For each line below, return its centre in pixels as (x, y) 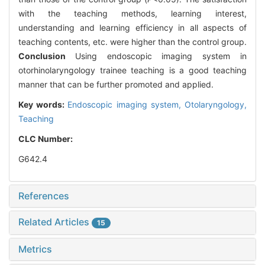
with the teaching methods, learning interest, (132, 14)
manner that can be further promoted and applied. (116, 85)
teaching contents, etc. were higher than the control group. (132, 42)
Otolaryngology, (216, 105)
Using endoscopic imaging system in (161, 56)
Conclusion (47, 56)
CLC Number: (46, 139)
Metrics (35, 249)
